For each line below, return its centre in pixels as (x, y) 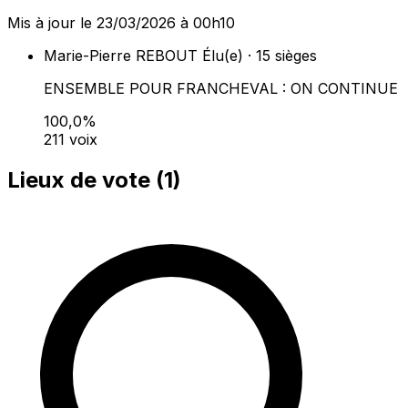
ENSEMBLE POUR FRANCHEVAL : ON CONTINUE (221, 89)
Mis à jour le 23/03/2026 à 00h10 (121, 23)
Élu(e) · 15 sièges (260, 56)
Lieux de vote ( (86, 180)
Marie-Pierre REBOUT (121, 56)
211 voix (71, 140)
